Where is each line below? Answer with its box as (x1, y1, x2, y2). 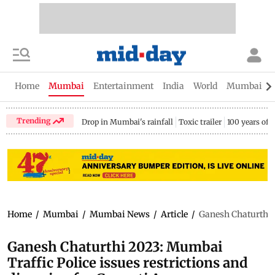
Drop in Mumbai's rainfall (82, 117, 174, 126)
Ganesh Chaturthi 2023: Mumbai (7, 238, 222, 255)
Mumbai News (90, 208, 150, 220)
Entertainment (93, 80, 153, 91)
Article (161, 208, 188, 220)
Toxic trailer (179, 117, 222, 126)
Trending (16, 115, 53, 125)
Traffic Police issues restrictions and (7, 254, 248, 271)
